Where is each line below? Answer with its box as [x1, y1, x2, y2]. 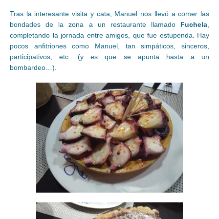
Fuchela [180, 21, 207, 29]
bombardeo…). [10, 64, 57, 72]
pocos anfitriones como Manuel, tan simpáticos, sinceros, [10, 42, 209, 50]
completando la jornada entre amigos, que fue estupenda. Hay [10, 31, 209, 40]
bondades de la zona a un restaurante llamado [10, 21, 180, 29]
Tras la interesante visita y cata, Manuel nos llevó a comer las [10, 10, 209, 18]
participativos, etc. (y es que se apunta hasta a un [10, 53, 209, 61]
